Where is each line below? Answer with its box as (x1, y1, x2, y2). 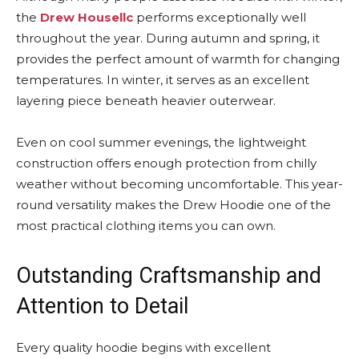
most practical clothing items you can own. (16, 218, 276, 233)
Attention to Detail (16, 293, 188, 319)
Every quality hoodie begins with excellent (16, 340, 271, 355)
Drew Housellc (40, 10, 133, 25)
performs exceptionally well (133, 10, 306, 25)
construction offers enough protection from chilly (16, 155, 317, 171)
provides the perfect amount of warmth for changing (16, 51, 340, 67)
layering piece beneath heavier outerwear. (16, 93, 276, 108)
